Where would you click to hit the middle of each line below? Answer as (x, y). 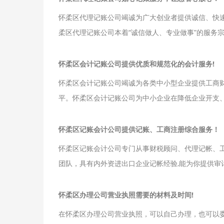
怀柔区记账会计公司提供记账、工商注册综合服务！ (139, 129)
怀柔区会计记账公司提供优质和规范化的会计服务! (136, 63)
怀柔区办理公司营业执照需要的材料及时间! (126, 194)
